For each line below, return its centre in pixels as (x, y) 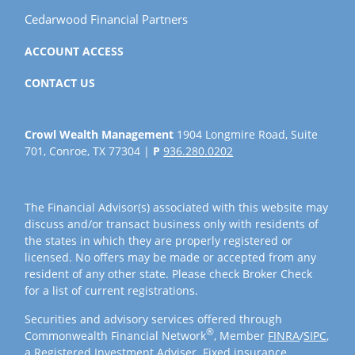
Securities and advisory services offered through (154, 319)
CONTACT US (60, 82)
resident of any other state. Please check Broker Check (169, 273)
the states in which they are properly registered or (159, 240)
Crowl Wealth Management (99, 134)
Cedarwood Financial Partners (107, 19)
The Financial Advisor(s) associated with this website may (177, 207)
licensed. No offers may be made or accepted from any (171, 257)
